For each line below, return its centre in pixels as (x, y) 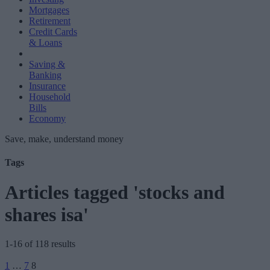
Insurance (47, 86)
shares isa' (47, 214)
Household (50, 97)
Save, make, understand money (64, 139)
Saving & (47, 64)
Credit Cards (53, 32)
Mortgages (49, 10)
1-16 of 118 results (40, 244)
